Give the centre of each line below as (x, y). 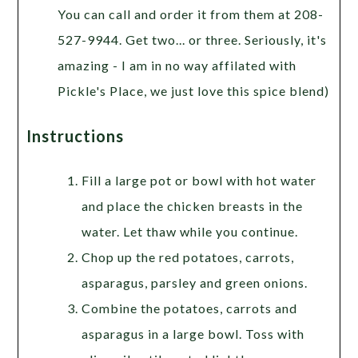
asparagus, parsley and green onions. (194, 282)
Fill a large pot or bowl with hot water (199, 180)
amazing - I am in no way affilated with (177, 65)
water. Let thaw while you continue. (189, 231)
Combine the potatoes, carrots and (189, 308)
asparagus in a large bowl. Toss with (193, 333)
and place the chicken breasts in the (192, 205)
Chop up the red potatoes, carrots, (187, 257)
